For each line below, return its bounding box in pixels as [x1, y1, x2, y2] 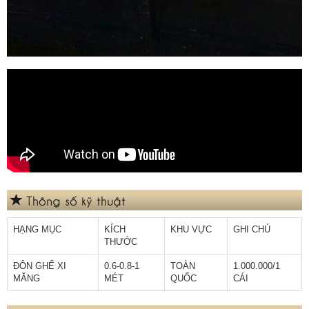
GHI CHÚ [233, 223, 270, 235]
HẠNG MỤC [13, 223, 61, 235]
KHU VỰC [170, 223, 212, 235]
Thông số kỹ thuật [26, 191, 126, 208]
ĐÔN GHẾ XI [13, 260, 66, 271]
